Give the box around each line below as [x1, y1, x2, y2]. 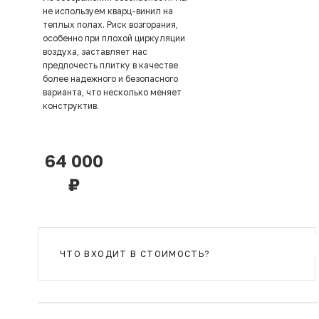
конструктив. [43, 100, 101, 112]
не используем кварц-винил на [43, 6, 173, 17]
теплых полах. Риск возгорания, [43, 19, 178, 31]
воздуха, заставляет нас [43, 46, 147, 58]
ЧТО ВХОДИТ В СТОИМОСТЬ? [60, 249, 210, 260]
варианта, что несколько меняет [43, 87, 182, 98]
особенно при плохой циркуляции [43, 33, 185, 44]
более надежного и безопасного [43, 73, 178, 85]
